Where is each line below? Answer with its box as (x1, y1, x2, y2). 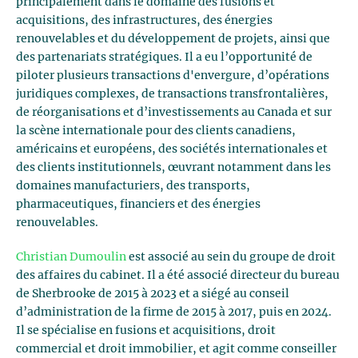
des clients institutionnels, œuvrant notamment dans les (16, 162, 331, 173)
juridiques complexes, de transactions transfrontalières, (16, 89, 328, 100)
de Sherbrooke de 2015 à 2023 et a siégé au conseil (16, 288, 289, 300)
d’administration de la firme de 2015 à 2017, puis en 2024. (16, 307, 332, 318)
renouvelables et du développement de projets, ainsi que (16, 34, 330, 45)
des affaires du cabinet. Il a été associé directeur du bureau (16, 270, 340, 281)
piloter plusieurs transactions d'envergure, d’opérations (16, 70, 329, 82)
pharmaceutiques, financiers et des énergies (16, 199, 261, 210)
